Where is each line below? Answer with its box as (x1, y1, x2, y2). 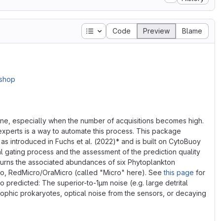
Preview (143, 27, 170, 35)
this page (164, 168, 194, 177)
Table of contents (93, 26, 151, 35)
